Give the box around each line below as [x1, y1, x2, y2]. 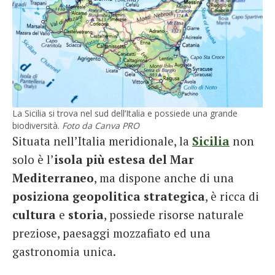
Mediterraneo [12, 169, 94, 185]
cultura [12, 206, 56, 222]
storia [68, 206, 104, 222]
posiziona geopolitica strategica [12, 188, 205, 204]
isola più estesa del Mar [54, 151, 194, 167]
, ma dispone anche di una [94, 169, 234, 185]
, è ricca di [205, 188, 259, 204]
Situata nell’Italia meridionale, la [12, 133, 192, 149]
